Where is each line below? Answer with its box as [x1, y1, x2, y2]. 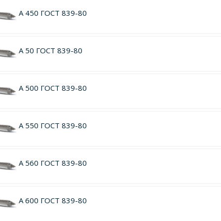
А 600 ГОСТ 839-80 [18, 195, 87, 205]
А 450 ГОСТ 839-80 [18, 8, 87, 18]
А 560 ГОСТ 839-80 [18, 158, 87, 168]
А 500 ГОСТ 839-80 [18, 83, 87, 93]
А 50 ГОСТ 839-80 [18, 45, 82, 55]
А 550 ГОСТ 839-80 [18, 120, 87, 130]
